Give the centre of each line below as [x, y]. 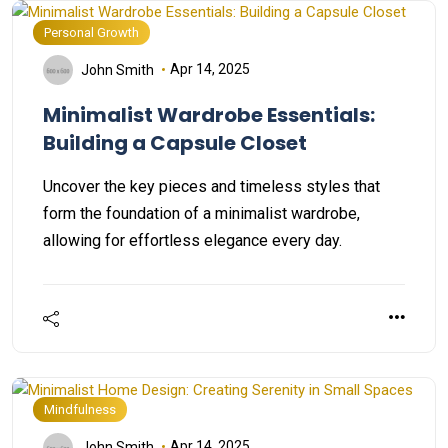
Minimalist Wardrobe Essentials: [209, 115]
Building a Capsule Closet [175, 143]
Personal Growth [91, 32]
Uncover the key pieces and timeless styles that [211, 187]
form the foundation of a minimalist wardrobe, [201, 214]
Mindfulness [80, 410]
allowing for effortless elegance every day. [192, 241]
